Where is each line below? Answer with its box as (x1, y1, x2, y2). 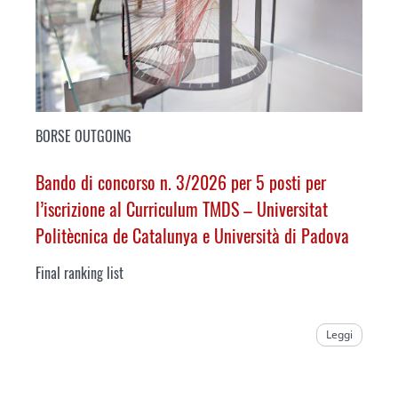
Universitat (257, 195, 328, 222)
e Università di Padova (198, 221, 349, 249)
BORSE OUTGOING (36, 124, 131, 147)
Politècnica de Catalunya (36, 221, 198, 249)
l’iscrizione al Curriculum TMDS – (36, 195, 257, 222)
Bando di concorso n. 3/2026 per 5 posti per (36, 168, 326, 195)
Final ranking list (36, 261, 123, 283)
